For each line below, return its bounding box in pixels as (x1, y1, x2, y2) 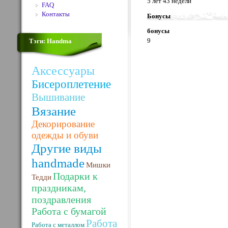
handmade (32, 156, 84, 170)
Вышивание (32, 91, 85, 103)
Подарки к (53, 170, 98, 182)
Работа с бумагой (32, 206, 106, 217)
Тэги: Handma (29, 37, 72, 45)
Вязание (32, 104, 76, 118)
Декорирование (32, 119, 95, 129)
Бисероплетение (32, 78, 111, 91)
